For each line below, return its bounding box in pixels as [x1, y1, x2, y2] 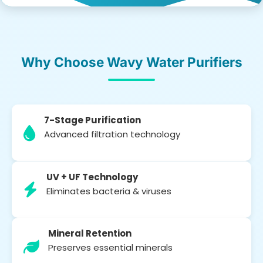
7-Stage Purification [44, 113, 141, 126]
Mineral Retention [48, 227, 131, 240]
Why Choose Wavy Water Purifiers [21, 53, 242, 70]
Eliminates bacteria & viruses [46, 184, 171, 197]
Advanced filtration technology [44, 127, 180, 140]
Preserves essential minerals [48, 241, 173, 254]
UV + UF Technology [46, 170, 138, 183]
